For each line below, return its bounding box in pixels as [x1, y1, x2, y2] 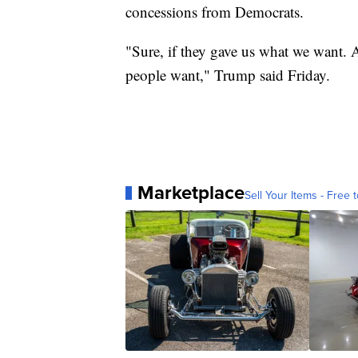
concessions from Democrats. [125, 2, 304, 22]
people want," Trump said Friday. [125, 65, 330, 86]
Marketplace [137, 178, 245, 208]
